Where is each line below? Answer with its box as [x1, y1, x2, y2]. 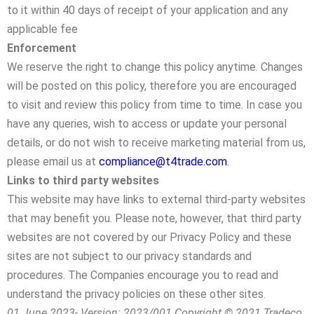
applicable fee [7, 22, 78, 36]
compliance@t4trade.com [99, 155, 227, 168]
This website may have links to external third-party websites [7, 193, 306, 206]
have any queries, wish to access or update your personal [7, 117, 287, 130]
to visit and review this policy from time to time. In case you [7, 98, 302, 111]
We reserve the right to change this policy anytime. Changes [7, 60, 303, 74]
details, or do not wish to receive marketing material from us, [7, 136, 306, 149]
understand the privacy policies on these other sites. [7, 287, 268, 301]
